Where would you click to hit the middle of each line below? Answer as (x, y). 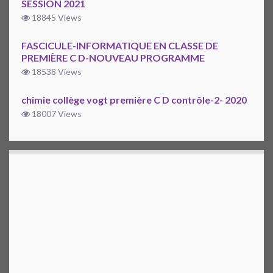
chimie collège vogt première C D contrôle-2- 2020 (134, 100)
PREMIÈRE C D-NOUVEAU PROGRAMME (113, 58)
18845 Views (56, 18)
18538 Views (56, 72)
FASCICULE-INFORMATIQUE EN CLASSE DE (120, 46)
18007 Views (56, 114)
